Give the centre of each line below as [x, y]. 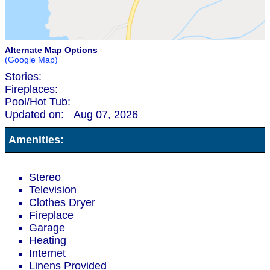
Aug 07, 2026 [106, 115]
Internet [47, 253]
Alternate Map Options [51, 50]
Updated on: [36, 115]
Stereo [45, 177]
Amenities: [35, 140]
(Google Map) [31, 60]
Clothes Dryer [62, 203]
